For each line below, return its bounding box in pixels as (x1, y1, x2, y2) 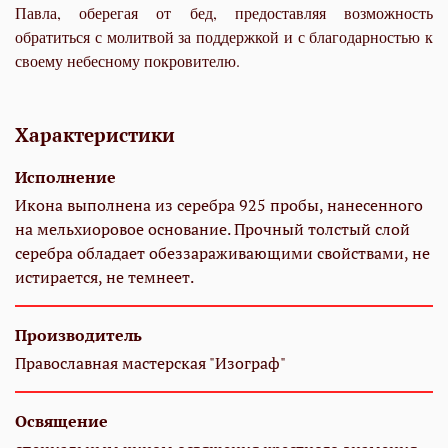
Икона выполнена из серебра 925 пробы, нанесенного (15, 194, 423, 217)
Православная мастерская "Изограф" (15, 352, 286, 375)
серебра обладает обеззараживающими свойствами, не (15, 242, 430, 265)
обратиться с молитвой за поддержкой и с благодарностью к (15, 26, 433, 48)
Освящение (15, 410, 108, 433)
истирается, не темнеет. (15, 266, 194, 289)
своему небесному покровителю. (15, 50, 240, 72)
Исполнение (15, 166, 116, 189)
